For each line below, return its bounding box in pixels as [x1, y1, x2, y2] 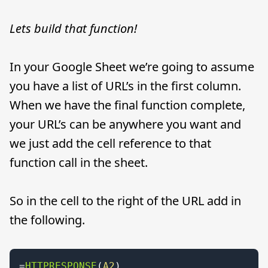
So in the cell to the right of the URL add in [10, 193, 241, 209]
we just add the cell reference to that [10, 135, 211, 151]
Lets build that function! [10, 20, 137, 36]
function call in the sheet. [10, 154, 148, 170]
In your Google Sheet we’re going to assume [10, 59, 254, 75]
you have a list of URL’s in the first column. [10, 78, 241, 94]
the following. [10, 212, 85, 228]
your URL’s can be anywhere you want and [10, 116, 241, 132]
